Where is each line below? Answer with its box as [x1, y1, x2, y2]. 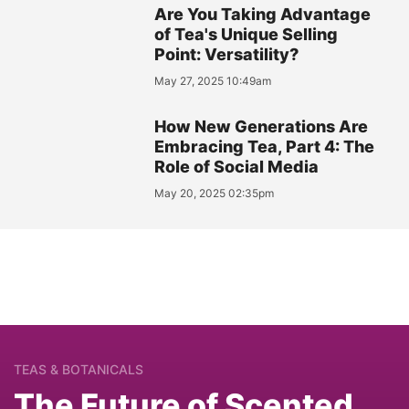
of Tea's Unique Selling [154, 25, 339, 45]
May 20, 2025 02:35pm [154, 186, 275, 201]
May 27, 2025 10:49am [154, 74, 272, 89]
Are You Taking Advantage [154, 5, 372, 25]
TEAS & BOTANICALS [14, 362, 143, 378]
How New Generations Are [154, 117, 369, 137]
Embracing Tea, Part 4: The [154, 137, 375, 157]
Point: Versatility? [154, 45, 299, 65]
